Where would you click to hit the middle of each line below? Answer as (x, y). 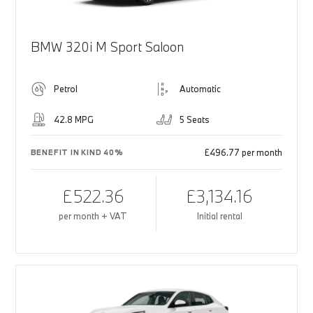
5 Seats (195, 120)
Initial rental (219, 216)
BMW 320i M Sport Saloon (107, 47)
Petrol (65, 89)
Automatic (200, 89)
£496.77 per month (244, 153)
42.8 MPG (73, 120)
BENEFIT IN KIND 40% (77, 153)
